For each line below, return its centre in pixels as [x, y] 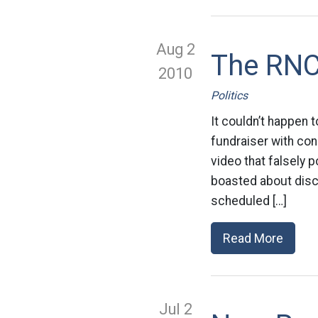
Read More [253, 238]
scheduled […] [249, 201]
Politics [229, 95]
